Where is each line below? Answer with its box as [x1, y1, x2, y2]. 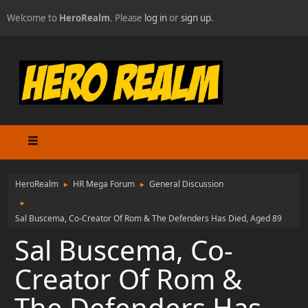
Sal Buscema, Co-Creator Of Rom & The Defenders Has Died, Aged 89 [15, 212, 282, 224]
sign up [181, 12, 211, 24]
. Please [110, 12, 144, 24]
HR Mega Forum [73, 177, 135, 190]
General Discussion [149, 177, 223, 190]
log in [144, 12, 167, 24]
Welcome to [7, 12, 59, 24]
